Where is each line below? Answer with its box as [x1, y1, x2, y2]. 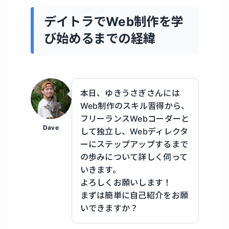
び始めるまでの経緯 [43, 31, 156, 47]
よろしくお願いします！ [80, 177, 172, 188]
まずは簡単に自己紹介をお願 [80, 190, 189, 200]
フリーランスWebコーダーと [80, 113, 190, 124]
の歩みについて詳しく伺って [80, 151, 188, 162]
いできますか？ [80, 202, 139, 213]
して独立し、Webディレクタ [80, 126, 189, 136]
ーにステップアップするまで [80, 139, 189, 149]
